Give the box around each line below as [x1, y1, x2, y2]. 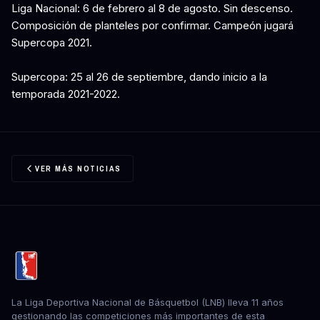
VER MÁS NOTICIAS [35, 164, 121, 174]
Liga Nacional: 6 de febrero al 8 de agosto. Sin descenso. [11, 1, 293, 15]
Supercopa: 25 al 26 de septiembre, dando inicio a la [11, 70, 267, 84]
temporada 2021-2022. [11, 87, 120, 101]
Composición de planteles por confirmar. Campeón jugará [11, 19, 294, 32]
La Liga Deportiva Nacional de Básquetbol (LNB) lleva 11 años [11, 296, 284, 308]
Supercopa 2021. [11, 36, 92, 49]
